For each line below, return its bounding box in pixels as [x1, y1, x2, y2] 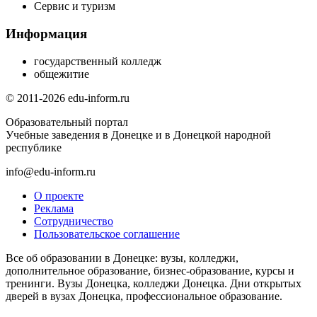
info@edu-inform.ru [6, 165, 96, 178]
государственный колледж [34, 54, 161, 67]
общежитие [34, 67, 89, 80]
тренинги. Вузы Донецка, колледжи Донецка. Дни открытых [6, 277, 301, 289]
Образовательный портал [6, 115, 128, 128]
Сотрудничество [34, 214, 113, 227]
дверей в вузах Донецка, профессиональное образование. [6, 289, 282, 302]
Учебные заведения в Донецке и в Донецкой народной [6, 128, 271, 141]
